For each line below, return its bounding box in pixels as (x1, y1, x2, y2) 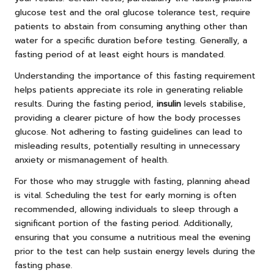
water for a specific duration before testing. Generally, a (15, 34, 247, 47)
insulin (157, 97, 181, 110)
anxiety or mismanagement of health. (15, 153, 169, 166)
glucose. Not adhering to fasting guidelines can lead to (15, 125, 243, 138)
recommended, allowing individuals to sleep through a (15, 202, 238, 216)
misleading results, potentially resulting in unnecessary (15, 139, 240, 152)
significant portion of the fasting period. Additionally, (15, 216, 233, 230)
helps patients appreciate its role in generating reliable (15, 83, 243, 96)
